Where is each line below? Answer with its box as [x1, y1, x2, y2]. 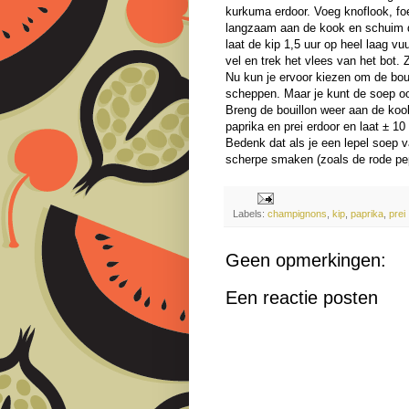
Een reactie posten [225, 287, 378, 308]
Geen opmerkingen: [225, 249, 386, 270]
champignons [267, 207, 327, 219]
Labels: [233, 207, 267, 219]
